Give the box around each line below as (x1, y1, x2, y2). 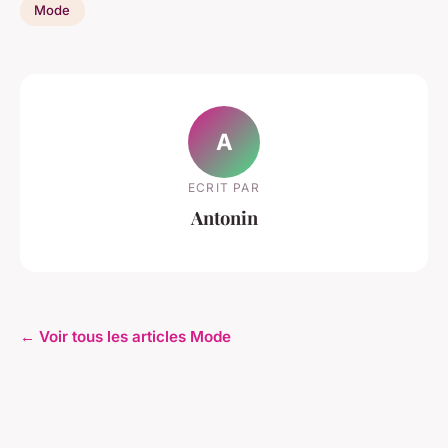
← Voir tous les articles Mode (20, 326, 231, 346)
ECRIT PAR (188, 180, 260, 196)
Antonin (190, 205, 258, 231)
